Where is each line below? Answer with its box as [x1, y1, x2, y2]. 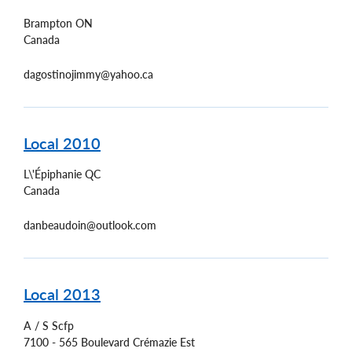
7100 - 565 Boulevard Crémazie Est [24, 335, 195, 349]
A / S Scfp [24, 318, 74, 332]
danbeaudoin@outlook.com [24, 218, 156, 233]
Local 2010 [24, 133, 101, 152]
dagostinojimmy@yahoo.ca [24, 67, 153, 81]
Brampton [24, 16, 72, 30]
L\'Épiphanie [24, 167, 82, 181]
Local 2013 [24, 284, 101, 304]
